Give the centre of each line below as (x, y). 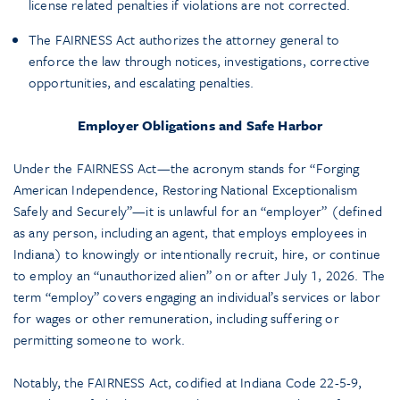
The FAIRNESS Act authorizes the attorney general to (184, 40)
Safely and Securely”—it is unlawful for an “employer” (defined (198, 211)
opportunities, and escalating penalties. (142, 83)
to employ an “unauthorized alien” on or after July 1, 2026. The (200, 275)
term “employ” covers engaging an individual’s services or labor (197, 297)
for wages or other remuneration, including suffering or (176, 318)
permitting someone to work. (100, 340)
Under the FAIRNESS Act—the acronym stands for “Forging (187, 168)
